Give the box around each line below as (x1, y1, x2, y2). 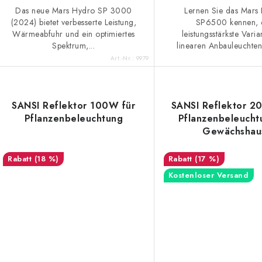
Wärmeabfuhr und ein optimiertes (12, 28, 135, 40)
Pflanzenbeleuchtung (24, 111, 123, 125)
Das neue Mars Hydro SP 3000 (15, 5, 132, 17)
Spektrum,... (52, 40, 95, 52)
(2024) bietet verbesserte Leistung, (11, 16, 137, 29)
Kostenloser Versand (168, 169, 249, 181)
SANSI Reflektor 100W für (12, 98, 136, 112)
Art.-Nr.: (110, 53, 136, 63)
